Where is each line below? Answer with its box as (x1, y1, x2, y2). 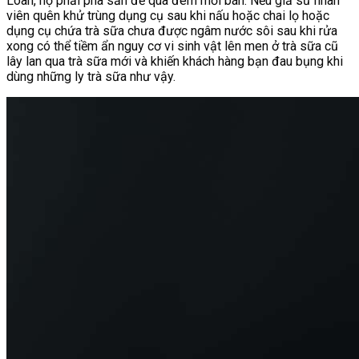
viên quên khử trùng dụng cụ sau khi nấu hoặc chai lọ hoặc (6, 7, 329, 23)
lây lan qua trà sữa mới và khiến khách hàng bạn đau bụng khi (6, 53, 343, 69)
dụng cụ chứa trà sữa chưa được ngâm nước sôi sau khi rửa (6, 22, 337, 38)
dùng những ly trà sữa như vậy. (6, 68, 175, 84)
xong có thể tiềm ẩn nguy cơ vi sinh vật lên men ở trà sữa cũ (6, 38, 338, 54)
